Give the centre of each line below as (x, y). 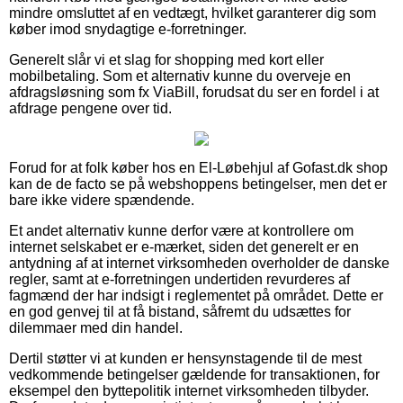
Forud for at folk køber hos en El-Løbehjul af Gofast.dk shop (198, 168)
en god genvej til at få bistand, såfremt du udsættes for (180, 312)
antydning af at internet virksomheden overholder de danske (199, 264)
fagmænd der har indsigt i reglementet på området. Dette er (196, 296)
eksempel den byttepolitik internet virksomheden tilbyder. (189, 391)
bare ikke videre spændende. (102, 201)
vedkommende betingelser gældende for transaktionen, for (194, 375)
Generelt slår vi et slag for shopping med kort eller (166, 60)
